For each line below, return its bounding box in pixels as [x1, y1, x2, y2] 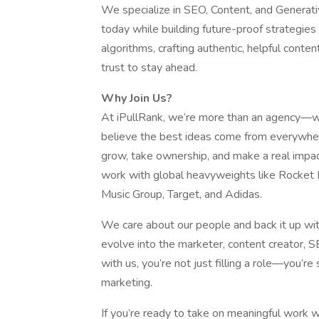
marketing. [101, 275, 152, 291]
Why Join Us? [101, 90, 172, 106]
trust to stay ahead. [101, 60, 197, 75]
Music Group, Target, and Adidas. [101, 187, 262, 202]
